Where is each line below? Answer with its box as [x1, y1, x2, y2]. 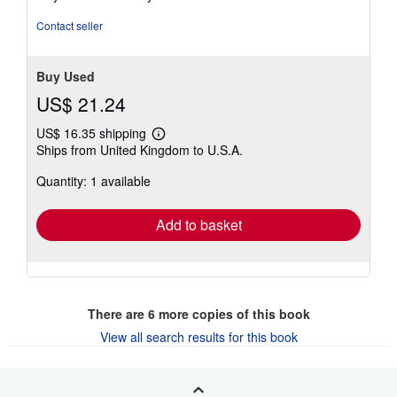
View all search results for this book [99, 327, 298, 346]
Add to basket [155, 214, 242, 235]
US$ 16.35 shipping [36, 123, 150, 142]
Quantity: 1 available [36, 171, 151, 190]
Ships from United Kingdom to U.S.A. [36, 140, 243, 159]
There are [87, 304, 148, 323]
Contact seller [36, 17, 103, 33]
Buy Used [36, 66, 95, 85]
